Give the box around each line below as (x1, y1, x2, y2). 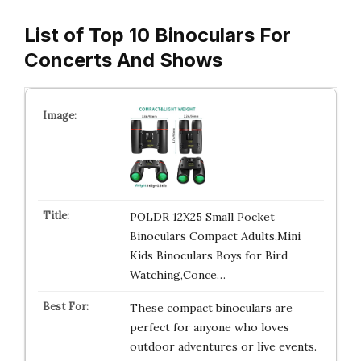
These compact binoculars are (129, 301, 293, 315)
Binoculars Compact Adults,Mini (129, 229, 301, 243)
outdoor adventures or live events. (129, 339, 317, 354)
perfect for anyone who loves (129, 320, 289, 334)
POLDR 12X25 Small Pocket (129, 210, 275, 224)
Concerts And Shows (24, 48, 222, 72)
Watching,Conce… (129, 268, 226, 282)
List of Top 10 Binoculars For (24, 23, 291, 47)
